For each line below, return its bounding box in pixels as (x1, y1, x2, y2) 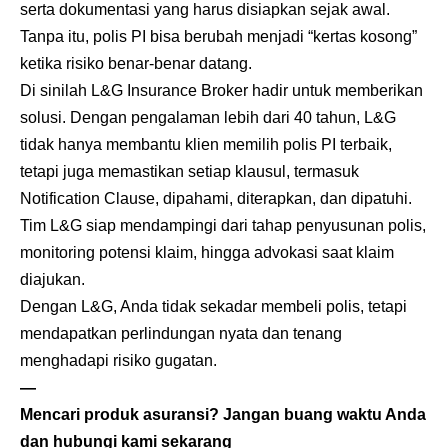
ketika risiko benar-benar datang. (20, 55, 252, 73)
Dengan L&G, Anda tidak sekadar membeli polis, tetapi (20, 298, 407, 316)
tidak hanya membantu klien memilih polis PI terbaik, (20, 136, 392, 154)
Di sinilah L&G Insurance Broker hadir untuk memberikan (20, 82, 423, 100)
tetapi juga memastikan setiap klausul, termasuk (20, 163, 359, 181)
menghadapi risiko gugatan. (20, 352, 217, 370)
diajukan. (20, 271, 85, 289)
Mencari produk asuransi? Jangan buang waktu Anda (20, 406, 426, 424)
